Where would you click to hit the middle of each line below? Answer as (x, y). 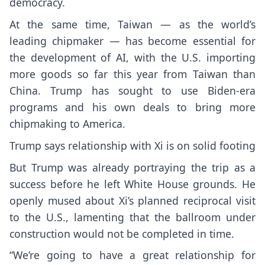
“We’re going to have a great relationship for (132, 255)
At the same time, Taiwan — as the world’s (132, 24)
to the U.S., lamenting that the (93, 217)
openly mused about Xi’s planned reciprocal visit (132, 200)
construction (40, 233)
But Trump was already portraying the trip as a (132, 167)
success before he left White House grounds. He (132, 184)
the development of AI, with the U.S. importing (132, 57)
